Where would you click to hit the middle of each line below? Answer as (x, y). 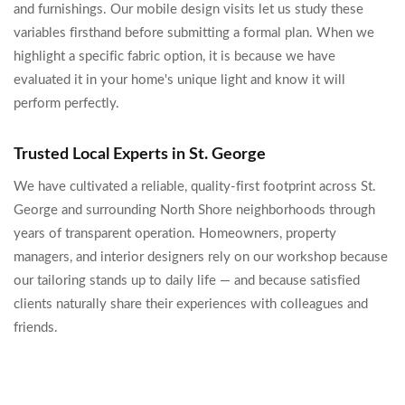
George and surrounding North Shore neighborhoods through (194, 210)
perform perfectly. (66, 104)
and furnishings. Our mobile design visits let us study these (188, 9)
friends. (36, 328)
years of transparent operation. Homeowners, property (175, 234)
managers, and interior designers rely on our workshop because (201, 257)
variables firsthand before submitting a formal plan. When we (194, 33)
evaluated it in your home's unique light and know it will (179, 80)
